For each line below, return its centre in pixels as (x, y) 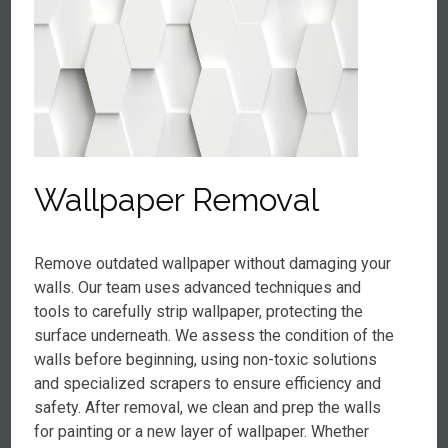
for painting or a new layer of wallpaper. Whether (202, 431)
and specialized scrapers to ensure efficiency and (208, 383)
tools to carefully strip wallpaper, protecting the (199, 311)
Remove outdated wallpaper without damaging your (213, 263)
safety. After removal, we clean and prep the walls (208, 407)
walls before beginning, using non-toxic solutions (206, 359)
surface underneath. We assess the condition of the (214, 335)
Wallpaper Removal (177, 199)
